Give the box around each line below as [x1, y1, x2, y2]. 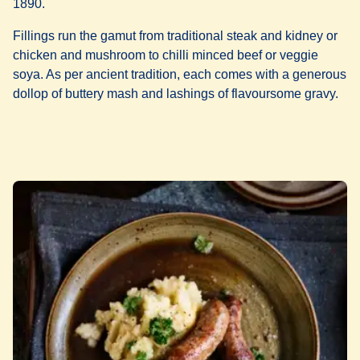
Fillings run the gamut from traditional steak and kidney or [13, 29, 337, 43]
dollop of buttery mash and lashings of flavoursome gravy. [13, 87, 338, 101]
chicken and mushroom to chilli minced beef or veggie [13, 48, 318, 63]
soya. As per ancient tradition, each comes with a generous [13, 67, 346, 82]
